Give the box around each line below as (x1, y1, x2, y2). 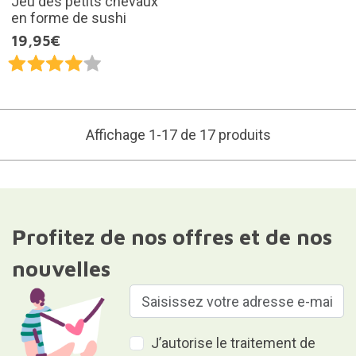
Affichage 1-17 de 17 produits (85, 126, 271, 144)
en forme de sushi (10, 10, 126, 27)
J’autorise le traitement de (151, 335, 316, 352)
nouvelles (11, 256, 110, 282)
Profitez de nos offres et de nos (11, 224, 332, 250)
